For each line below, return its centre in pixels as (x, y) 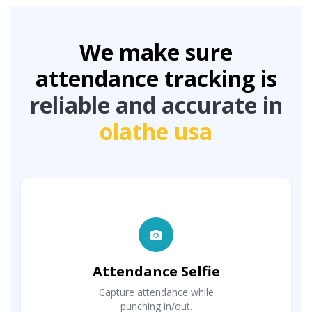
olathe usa (156, 131)
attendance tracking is (156, 78)
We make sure (156, 52)
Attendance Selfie (156, 271)
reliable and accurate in (156, 104)
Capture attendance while (156, 292)
